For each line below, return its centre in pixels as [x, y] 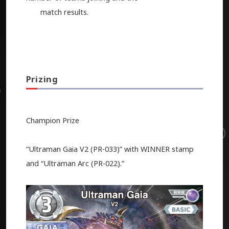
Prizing [42, 79]
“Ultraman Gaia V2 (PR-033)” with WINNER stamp [110, 149]
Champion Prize [52, 121]
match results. [58, 12]
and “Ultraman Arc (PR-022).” [75, 164]
